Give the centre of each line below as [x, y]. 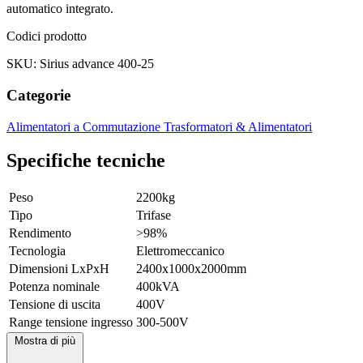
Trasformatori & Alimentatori [238, 126]
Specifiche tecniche [86, 161]
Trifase [154, 216]
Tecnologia [37, 251]
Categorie [38, 95]
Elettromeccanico [180, 251]
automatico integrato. [60, 9]
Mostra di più [45, 341]
